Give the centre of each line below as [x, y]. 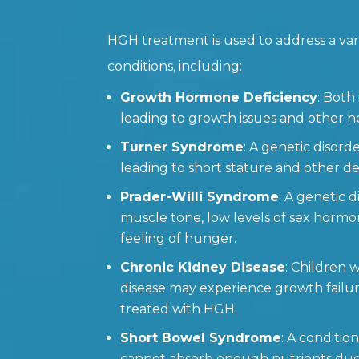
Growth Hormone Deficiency [219, 97]
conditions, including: [175, 66]
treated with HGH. [179, 309]
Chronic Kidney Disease [203, 267]
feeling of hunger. [179, 238]
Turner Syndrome [182, 147]
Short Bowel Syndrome [201, 337]
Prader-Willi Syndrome [200, 196]
